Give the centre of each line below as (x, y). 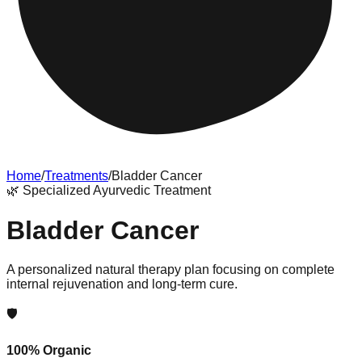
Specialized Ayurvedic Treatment (117, 191)
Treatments (76, 176)
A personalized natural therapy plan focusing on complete (170, 269)
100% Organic (49, 351)
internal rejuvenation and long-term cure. (122, 284)
